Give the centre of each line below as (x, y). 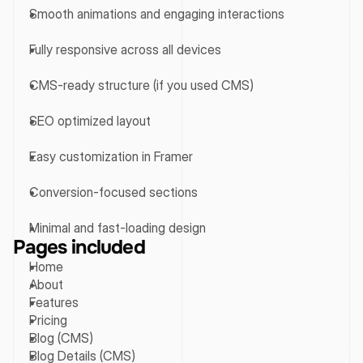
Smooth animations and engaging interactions (157, 14)
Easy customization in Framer (111, 156)
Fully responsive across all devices (125, 49)
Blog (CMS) (61, 338)
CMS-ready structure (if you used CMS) (141, 85)
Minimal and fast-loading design (117, 228)
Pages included (79, 247)
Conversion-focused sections (113, 192)
